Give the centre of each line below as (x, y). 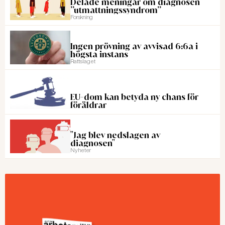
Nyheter (81, 150)
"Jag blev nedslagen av (115, 135)
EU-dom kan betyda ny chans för (134, 97)
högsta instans (99, 54)
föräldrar (88, 105)
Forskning (82, 17)
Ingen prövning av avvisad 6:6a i (134, 46)
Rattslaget (83, 62)
